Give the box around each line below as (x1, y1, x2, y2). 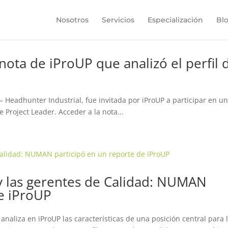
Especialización (147, 15, 203, 24)
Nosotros (55, 15, 89, 24)
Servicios (101, 15, 134, 24)
